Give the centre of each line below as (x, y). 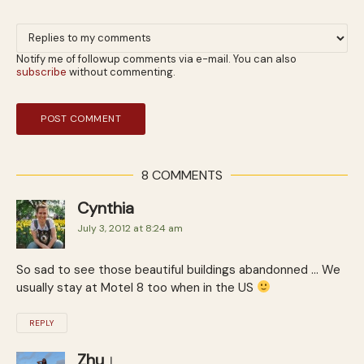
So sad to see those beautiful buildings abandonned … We (178, 269)
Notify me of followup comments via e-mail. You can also (156, 58)
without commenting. (121, 71)
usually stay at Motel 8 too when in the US (136, 287)
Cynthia (106, 208)
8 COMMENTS (182, 175)
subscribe (41, 71)
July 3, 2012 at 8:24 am (130, 228)
